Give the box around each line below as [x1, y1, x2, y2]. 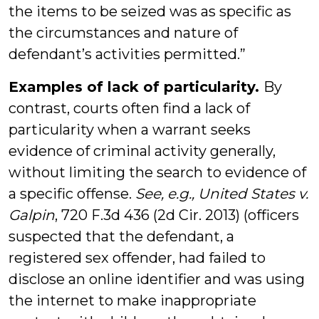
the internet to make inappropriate [9, 292, 256, 309]
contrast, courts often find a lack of [9, 100, 250, 117]
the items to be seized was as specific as [9, 3, 291, 20]
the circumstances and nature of [9, 24, 238, 41]
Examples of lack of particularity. [9, 78, 263, 95]
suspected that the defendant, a [9, 228, 234, 245]
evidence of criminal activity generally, [9, 142, 276, 159]
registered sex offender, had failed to [9, 249, 266, 266]
